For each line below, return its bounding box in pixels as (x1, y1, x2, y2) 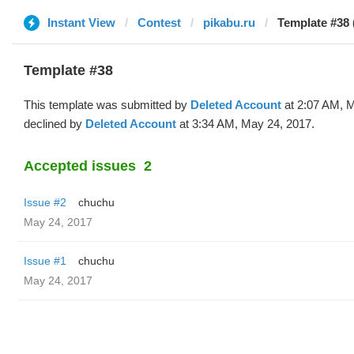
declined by (24, 117, 85, 130)
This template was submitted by (24, 98, 190, 111)
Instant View (47, 16, 115, 29)
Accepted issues (24, 158, 136, 174)
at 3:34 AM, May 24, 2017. (176, 117, 314, 130)
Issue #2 (24, 196, 66, 209)
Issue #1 (24, 254, 66, 267)
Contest (137, 16, 181, 29)
